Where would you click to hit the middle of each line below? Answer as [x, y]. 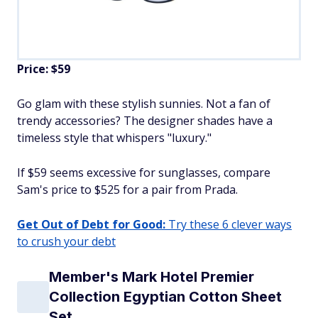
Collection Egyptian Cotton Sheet [165, 297]
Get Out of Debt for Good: [91, 225]
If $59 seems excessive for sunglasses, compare [144, 173]
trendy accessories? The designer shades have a [145, 121]
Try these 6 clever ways [229, 225]
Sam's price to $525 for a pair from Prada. [127, 190]
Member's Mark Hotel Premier [152, 277]
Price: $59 [44, 69]
